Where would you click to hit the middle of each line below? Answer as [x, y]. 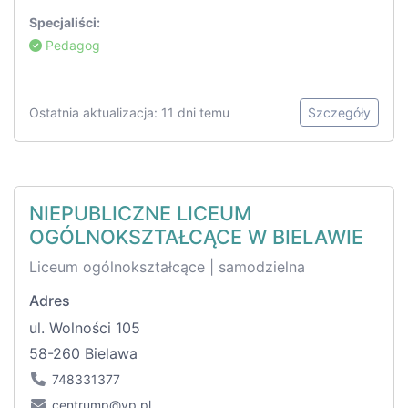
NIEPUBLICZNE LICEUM [141, 214]
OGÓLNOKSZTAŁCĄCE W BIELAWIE [196, 237]
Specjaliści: [65, 23]
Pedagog [71, 46]
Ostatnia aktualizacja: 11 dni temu [129, 113]
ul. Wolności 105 [85, 328]
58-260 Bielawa [83, 354]
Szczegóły [339, 113]
